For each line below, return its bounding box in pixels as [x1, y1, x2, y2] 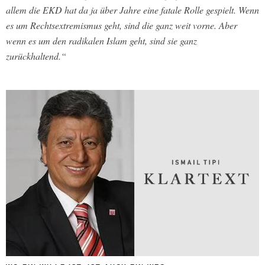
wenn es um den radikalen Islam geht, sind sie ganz [6, 34, 197, 47]
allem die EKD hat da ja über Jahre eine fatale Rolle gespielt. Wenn [6, 3, 259, 16]
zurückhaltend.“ [6, 49, 66, 62]
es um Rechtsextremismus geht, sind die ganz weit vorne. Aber [6, 18, 237, 31]
